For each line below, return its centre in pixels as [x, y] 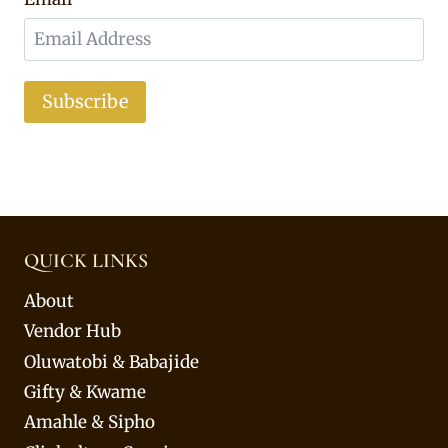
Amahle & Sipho [89, 422]
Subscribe [85, 102]
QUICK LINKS [86, 261]
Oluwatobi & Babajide [111, 361]
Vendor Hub [72, 331]
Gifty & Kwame [85, 392]
